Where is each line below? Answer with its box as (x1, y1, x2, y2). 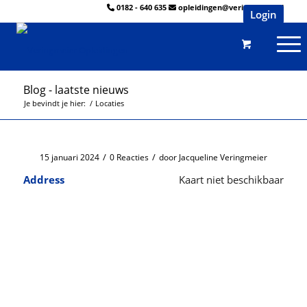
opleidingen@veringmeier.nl (178, 2, 284, 12)
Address (23, 173, 64, 186)
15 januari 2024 (39, 151, 99, 163)
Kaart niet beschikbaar (179, 173, 284, 186)
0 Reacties (109, 151, 149, 163)
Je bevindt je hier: (23, 98, 86, 108)
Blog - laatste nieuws (23, 82, 129, 97)
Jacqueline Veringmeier (178, 151, 267, 163)
